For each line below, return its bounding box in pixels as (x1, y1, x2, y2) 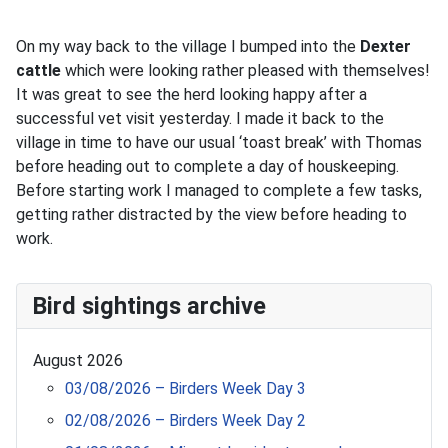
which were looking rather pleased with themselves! (61, 61, 430, 80)
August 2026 (33, 351, 123, 370)
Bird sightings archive (33, 292, 266, 320)
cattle (16, 61, 61, 80)
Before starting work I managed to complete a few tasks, (16, 181, 422, 200)
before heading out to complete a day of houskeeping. (16, 157, 399, 176)
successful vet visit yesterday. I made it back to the (16, 109, 384, 128)
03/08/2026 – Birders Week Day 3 (65, 379, 306, 398)
